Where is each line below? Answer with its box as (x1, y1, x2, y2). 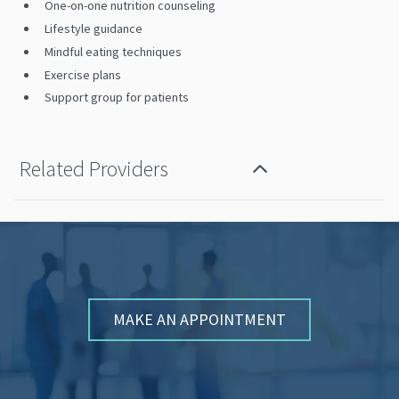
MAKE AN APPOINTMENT (113, 309, 286, 330)
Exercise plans (45, 66, 121, 83)
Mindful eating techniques (45, 43, 182, 60)
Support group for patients (45, 89, 189, 106)
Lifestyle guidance (45, 20, 142, 37)
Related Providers (20, 154, 168, 183)
